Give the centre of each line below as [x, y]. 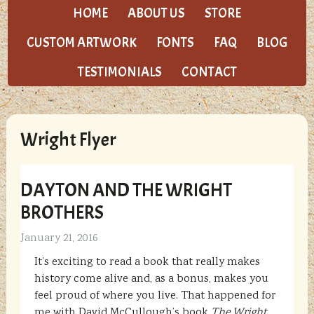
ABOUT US [156, 13]
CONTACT [209, 72]
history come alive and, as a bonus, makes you [151, 279]
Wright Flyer [68, 139]
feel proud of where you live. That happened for [155, 296]
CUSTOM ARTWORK [82, 43]
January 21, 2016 [59, 239]
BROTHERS [62, 212]
